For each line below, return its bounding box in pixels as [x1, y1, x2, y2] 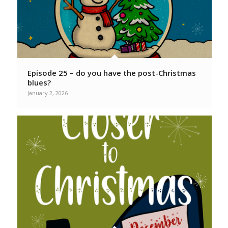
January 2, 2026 [27, 89, 68, 97]
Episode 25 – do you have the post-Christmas [27, 67, 196, 78]
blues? [27, 77, 51, 88]
